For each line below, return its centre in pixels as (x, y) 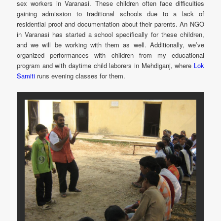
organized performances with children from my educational (110, 55)
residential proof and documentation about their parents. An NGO (110, 24)
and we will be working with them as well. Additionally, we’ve (110, 45)
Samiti (26, 76)
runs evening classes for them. (80, 76)
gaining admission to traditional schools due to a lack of (110, 14)
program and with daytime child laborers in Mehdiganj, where (105, 66)
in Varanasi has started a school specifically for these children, (110, 35)
